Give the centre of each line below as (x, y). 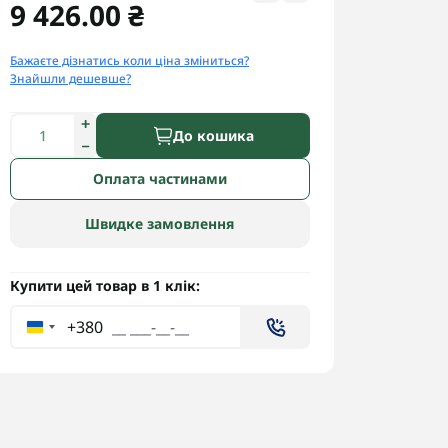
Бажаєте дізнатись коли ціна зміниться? (129, 60)
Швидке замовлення (160, 223)
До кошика (213, 135)
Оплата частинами (160, 178)
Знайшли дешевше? (70, 78)
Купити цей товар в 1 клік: (105, 285)
